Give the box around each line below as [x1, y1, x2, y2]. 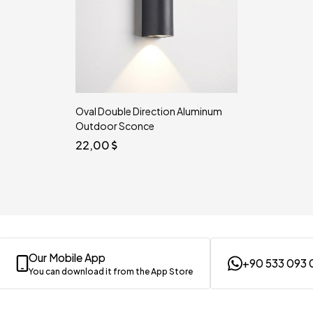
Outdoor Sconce [75, 119, 154, 132]
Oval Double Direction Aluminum [75, 104, 222, 117]
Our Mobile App [29, 250, 105, 264]
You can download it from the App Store [29, 265, 193, 277]
